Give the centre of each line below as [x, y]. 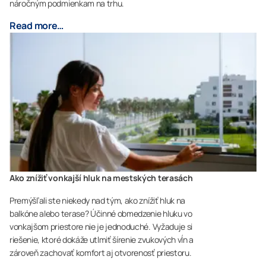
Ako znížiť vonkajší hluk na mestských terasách [101, 178]
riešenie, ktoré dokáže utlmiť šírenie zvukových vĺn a [102, 239]
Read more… [37, 25]
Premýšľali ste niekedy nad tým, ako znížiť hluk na [97, 200]
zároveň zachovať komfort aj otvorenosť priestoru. [101, 252]
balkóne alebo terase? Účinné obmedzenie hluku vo [101, 213]
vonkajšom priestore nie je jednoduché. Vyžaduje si [101, 226]
